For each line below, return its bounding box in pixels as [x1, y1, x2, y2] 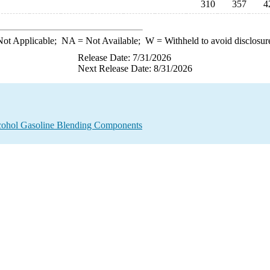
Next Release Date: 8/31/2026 [78, 63, 192, 74]
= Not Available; [75, 36, 145, 46]
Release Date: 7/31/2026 [78, 52, 171, 63]
